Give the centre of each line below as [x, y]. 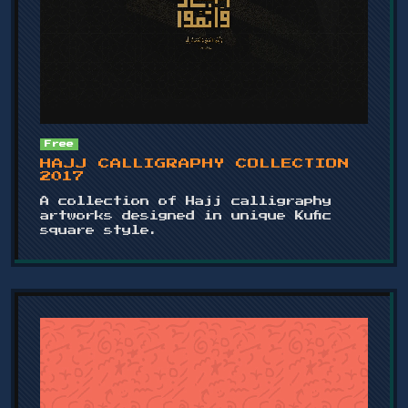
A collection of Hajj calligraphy [186, 201]
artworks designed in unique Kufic [186, 215]
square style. [99, 230]
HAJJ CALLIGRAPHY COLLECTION [195, 163]
